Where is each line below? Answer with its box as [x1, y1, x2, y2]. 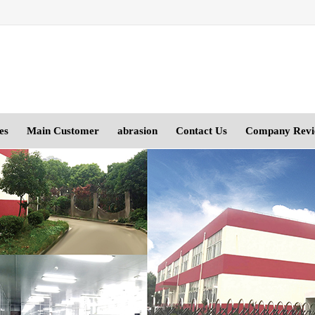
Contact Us [176, 125, 227, 136]
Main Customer [27, 125, 99, 136]
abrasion [117, 125, 157, 136]
